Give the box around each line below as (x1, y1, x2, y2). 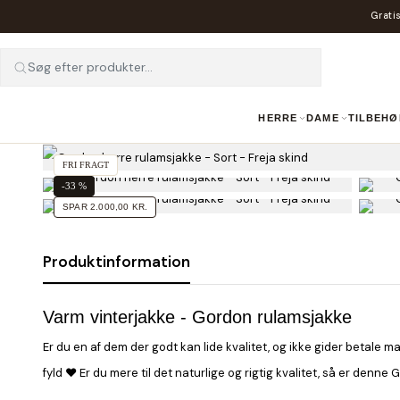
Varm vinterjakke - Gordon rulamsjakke (43, 306, 352, 327)
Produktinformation (43, 251, 190, 271)
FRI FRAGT (62, 159, 109, 170)
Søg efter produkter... (28, 59, 154, 76)
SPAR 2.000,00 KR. (62, 201, 148, 212)
